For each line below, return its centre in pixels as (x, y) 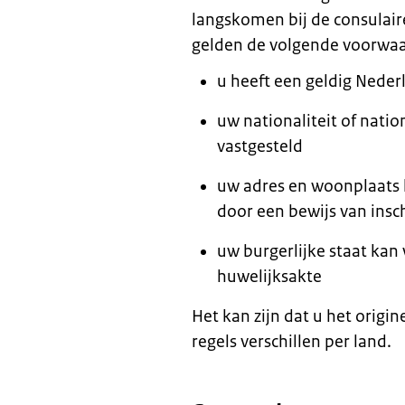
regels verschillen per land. (292, 342)
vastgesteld (260, 146)
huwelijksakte (269, 277)
